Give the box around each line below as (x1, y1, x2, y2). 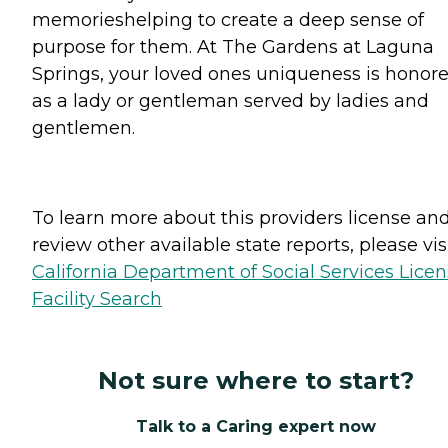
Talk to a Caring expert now (136, 416, 376, 436)
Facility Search (32, 287, 162, 310)
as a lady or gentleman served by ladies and (32, 89, 429, 112)
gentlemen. (32, 116, 135, 139)
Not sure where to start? (98, 365, 414, 395)
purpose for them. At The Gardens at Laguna (32, 35, 434, 58)
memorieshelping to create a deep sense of (32, 8, 424, 31)
